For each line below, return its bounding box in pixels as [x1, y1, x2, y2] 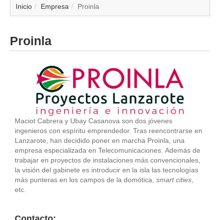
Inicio [16, 2, 32, 10]
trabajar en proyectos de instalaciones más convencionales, [15, 156, 200, 164]
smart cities [156, 175, 192, 184]
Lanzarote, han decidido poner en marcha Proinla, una [15, 136, 185, 144]
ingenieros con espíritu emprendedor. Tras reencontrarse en [15, 126, 202, 135]
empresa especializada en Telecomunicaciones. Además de [15, 146, 200, 154]
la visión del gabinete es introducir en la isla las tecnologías [15, 165, 198, 174]
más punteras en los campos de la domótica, [15, 175, 156, 184]
